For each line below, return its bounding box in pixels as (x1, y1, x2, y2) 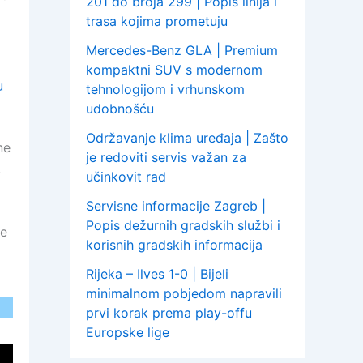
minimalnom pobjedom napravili (86, 285, 282, 302)
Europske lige (86, 324, 169, 341)
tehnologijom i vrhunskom (86, 81, 245, 98)
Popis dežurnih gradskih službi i (86, 217, 280, 234)
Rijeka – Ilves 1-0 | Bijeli (86, 266, 228, 283)
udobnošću (86, 100, 154, 117)
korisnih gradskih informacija (86, 237, 263, 254)
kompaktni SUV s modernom (86, 62, 263, 79)
